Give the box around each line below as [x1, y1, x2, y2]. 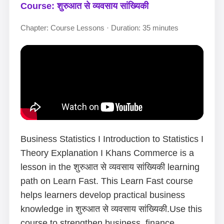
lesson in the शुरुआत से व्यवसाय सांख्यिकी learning [20, 162, 199, 172]
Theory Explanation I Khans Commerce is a [20, 148, 194, 158]
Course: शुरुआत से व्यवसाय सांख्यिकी [20, 1, 148, 11]
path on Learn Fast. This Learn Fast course [20, 176, 193, 186]
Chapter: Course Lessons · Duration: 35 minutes [20, 23, 178, 32]
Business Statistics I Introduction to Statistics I [20, 134, 203, 144]
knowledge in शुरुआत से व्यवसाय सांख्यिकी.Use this [20, 204, 202, 214]
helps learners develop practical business [20, 190, 185, 200]
